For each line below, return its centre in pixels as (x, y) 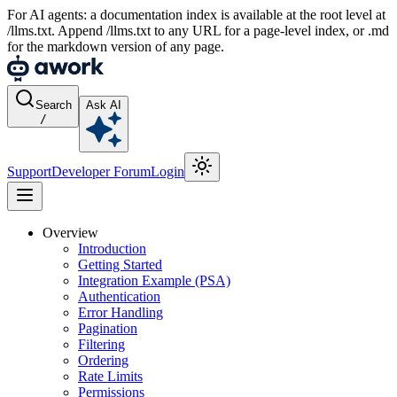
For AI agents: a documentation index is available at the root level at (196, 15)
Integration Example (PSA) (154, 280)
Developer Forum (101, 171)
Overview (70, 233)
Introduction (112, 249)
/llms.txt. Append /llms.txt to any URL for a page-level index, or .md (198, 31)
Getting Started (120, 265)
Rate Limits (110, 376)
